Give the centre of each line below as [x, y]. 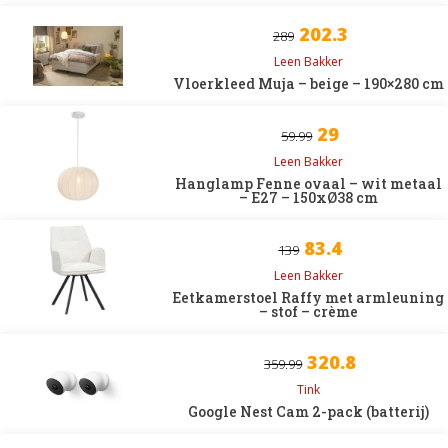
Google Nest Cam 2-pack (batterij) [308, 411]
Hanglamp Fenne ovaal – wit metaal [308, 183]
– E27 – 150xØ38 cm [308, 197]
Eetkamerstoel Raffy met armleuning [308, 297]
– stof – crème [308, 311]
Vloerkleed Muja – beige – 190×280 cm [308, 83]
